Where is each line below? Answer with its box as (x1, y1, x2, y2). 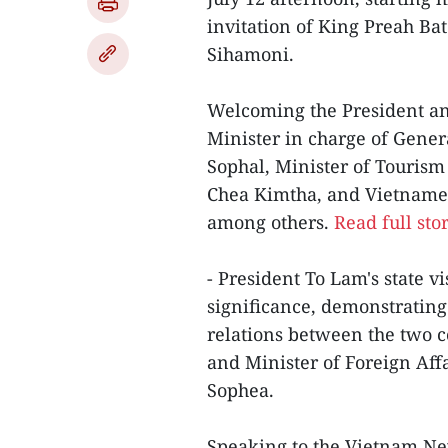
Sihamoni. (207, 42, 294, 66)
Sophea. (207, 378, 274, 402)
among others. (207, 210, 334, 234)
